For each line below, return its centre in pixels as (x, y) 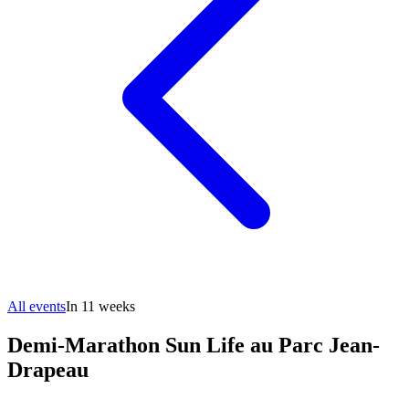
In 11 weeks (100, 306)
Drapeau (48, 369)
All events (37, 306)
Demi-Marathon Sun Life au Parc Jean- (194, 345)
